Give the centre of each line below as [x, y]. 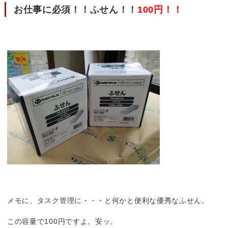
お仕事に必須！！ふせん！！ [76, 10]
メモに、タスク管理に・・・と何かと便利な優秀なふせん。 [108, 201]
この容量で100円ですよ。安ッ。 [62, 221]
